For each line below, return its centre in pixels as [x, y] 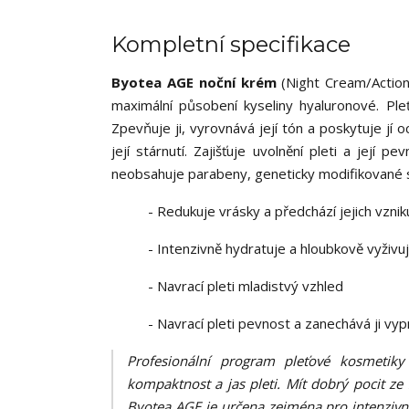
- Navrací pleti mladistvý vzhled [246, 286]
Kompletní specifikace [231, 44]
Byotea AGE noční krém [197, 82]
